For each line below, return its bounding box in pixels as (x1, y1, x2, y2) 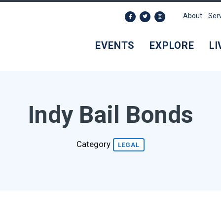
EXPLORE (149, 39, 194, 51)
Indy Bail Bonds (28, 101, 193, 129)
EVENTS (95, 39, 135, 51)
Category (76, 139, 112, 149)
